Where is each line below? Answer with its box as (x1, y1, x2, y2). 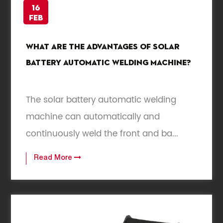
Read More (34, 155, 75, 162)
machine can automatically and (26, 110, 160, 124)
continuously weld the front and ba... (26, 127, 179, 141)
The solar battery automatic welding (26, 93, 177, 108)
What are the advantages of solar (26, 43, 180, 52)
